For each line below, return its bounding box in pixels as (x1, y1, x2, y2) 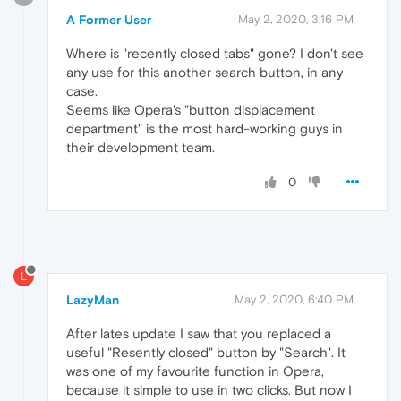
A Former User (66, 13, 151, 28)
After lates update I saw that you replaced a (66, 325, 331, 341)
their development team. (66, 140, 215, 156)
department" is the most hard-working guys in (66, 121, 343, 137)
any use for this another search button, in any (66, 64, 343, 81)
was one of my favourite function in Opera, (66, 363, 324, 379)
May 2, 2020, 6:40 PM (235, 292, 354, 306)
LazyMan (66, 292, 119, 307)
